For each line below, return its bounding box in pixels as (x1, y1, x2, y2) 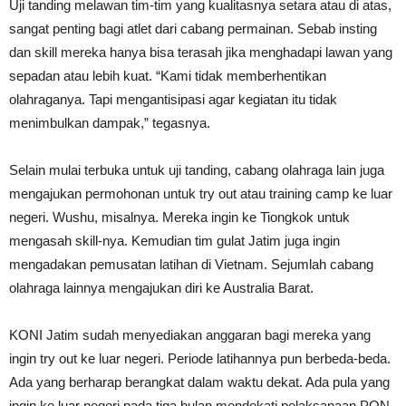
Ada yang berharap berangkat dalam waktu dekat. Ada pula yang (9, 374, 390, 391)
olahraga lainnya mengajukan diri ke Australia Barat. (9, 280, 314, 296)
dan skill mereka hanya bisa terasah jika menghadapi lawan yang (9, 44, 392, 61)
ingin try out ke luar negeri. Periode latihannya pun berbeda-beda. (9, 351, 391, 367)
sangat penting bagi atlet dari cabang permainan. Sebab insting (9, 21, 377, 37)
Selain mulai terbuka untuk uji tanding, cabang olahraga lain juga (9, 162, 384, 179)
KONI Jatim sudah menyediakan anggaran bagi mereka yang (9, 327, 371, 343)
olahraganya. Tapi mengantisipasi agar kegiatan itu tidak (9, 92, 337, 108)
